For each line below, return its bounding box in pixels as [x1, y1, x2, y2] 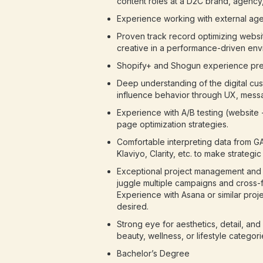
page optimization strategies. [116, 119, 228, 129]
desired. [116, 201, 149, 211]
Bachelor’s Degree [116, 248, 190, 258]
